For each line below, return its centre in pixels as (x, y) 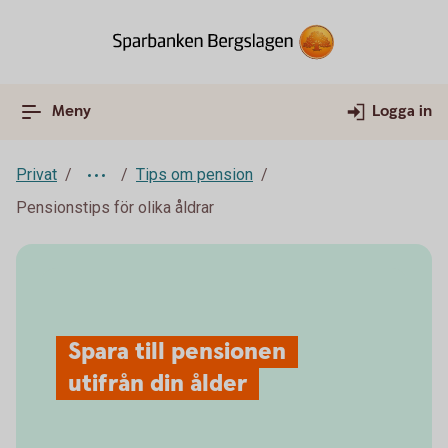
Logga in (402, 111)
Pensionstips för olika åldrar (115, 207)
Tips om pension (194, 174)
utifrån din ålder (157, 384)
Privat (36, 174)
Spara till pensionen (177, 352)
